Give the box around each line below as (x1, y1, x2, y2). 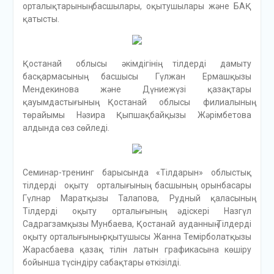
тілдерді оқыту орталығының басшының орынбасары (22, 180, 252, 191)
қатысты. (22, 14, 59, 24)
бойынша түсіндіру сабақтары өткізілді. (22, 257, 181, 268)
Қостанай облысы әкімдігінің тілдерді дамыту (22, 59, 252, 69)
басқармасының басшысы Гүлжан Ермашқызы (22, 72, 252, 82)
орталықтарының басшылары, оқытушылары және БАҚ (22, 1, 252, 12)
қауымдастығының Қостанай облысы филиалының (22, 97, 252, 108)
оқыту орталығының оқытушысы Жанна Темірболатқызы (22, 232, 252, 242)
